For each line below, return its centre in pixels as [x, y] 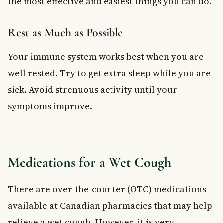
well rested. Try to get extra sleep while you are [109, 73]
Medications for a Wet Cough [90, 162]
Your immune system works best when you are [106, 56]
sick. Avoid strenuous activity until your [93, 89]
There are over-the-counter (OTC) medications [107, 189]
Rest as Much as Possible [65, 32]
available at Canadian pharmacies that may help [110, 205]
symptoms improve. [50, 106]
